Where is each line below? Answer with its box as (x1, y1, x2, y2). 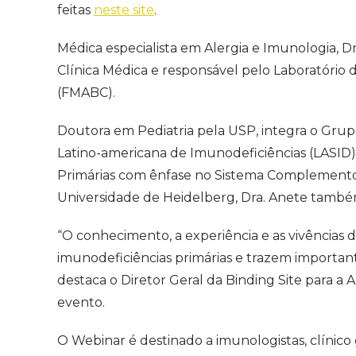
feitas (57, 2, 94, 17)
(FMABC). (57, 84, 118, 100)
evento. (57, 294, 105, 310)
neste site (94, 2, 154, 17)
